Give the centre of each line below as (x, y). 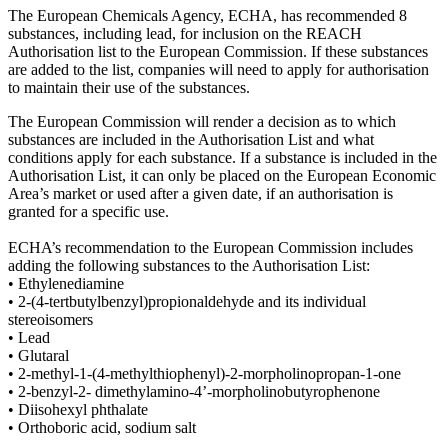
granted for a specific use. (88, 211)
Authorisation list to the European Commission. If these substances (218, 51)
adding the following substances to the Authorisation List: (189, 265)
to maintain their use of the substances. (129, 87)
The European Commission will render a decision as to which (202, 121)
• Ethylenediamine (66, 283)
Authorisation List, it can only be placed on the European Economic (222, 175)
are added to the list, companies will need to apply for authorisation (218, 69)
